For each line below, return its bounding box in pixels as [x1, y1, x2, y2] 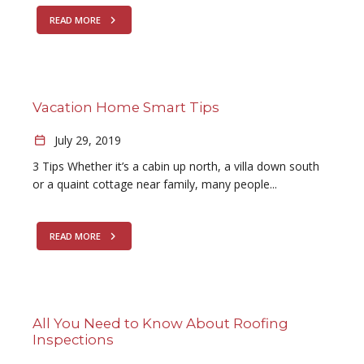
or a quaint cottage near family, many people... [32, 176, 277, 192]
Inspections [32, 331, 114, 348]
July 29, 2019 [50, 132, 121, 148]
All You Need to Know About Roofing [32, 315, 288, 331]
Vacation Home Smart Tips [32, 99, 219, 115]
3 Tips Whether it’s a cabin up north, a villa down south [32, 158, 319, 174]
